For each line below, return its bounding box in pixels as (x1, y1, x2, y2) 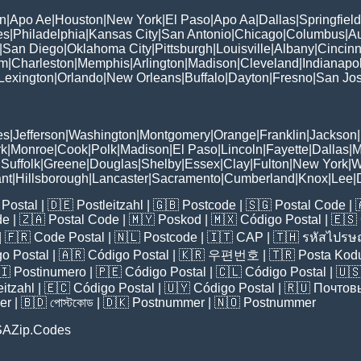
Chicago (234, 27, 283, 42)
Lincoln (221, 143, 263, 157)
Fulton (253, 157, 289, 172)
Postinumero (14, 265, 86, 280)
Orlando (57, 71, 103, 85)
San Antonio (161, 27, 231, 42)
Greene (44, 157, 86, 172)
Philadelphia (13, 27, 85, 42)
